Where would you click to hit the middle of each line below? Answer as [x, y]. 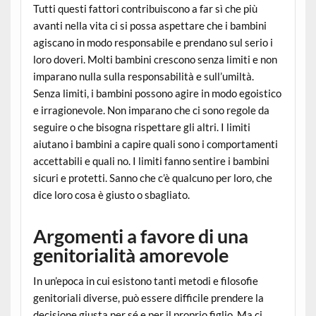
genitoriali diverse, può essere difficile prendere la [148, 298]
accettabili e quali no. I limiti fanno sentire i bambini [151, 160]
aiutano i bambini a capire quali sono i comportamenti [155, 144]
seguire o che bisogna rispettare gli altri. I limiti [141, 127]
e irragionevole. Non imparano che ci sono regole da [151, 110]
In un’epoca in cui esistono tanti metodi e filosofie [145, 281]
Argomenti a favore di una [140, 236]
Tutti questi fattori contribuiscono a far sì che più [145, 8]
